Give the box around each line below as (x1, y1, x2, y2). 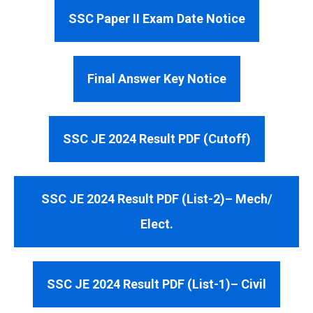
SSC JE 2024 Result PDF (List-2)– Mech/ (41, 191, 272, 206)
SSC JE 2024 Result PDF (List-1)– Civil (47, 277, 266, 291)
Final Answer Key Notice (87, 71, 226, 86)
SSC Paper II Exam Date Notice (68, 11, 245, 26)
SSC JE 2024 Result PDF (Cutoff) (62, 131, 251, 146)
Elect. (140, 217, 173, 231)
